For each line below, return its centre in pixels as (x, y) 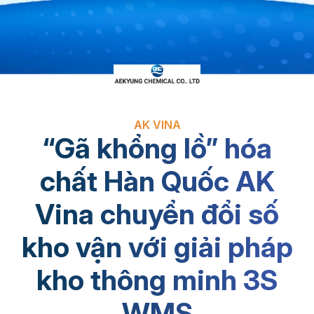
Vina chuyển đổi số (157, 214)
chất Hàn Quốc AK (157, 181)
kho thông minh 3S (157, 280)
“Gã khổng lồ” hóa (157, 148)
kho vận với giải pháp (157, 247)
